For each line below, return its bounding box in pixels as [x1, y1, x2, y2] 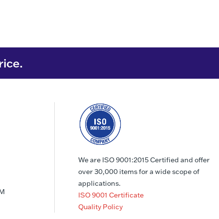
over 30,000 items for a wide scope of [78, 167, 199, 176]
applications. [78, 179, 121, 188]
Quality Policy [78, 202, 123, 211]
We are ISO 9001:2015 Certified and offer [78, 155, 210, 164]
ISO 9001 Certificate [78, 191, 144, 199]
